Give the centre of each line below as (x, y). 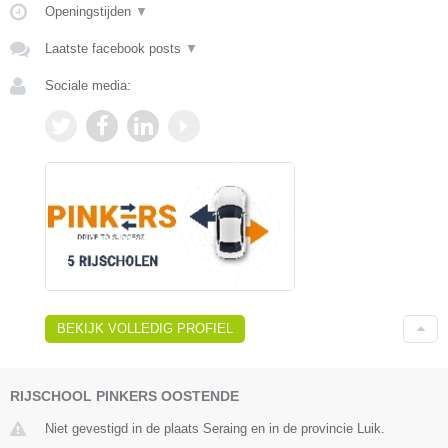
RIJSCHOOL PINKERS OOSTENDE (124, 396)
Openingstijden (90, 12)
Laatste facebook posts (115, 49)
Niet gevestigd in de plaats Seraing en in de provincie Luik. (215, 429)
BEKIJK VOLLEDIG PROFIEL (145, 329)
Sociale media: (88, 86)
